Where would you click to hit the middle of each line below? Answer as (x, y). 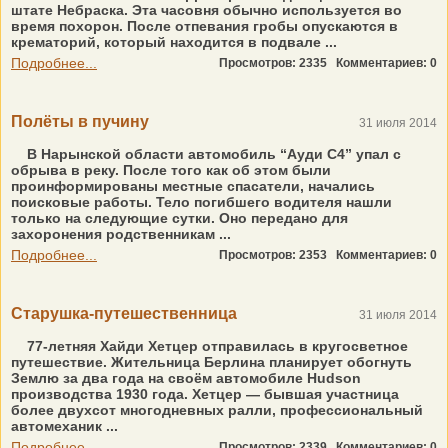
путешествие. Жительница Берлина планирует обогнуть (211, 362)
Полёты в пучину (80, 121)
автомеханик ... (64, 426)
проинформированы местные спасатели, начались (193, 186)
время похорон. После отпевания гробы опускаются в (204, 26)
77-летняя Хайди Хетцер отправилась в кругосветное (215, 346)
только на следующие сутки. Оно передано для (179, 218)
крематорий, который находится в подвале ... (174, 42)
